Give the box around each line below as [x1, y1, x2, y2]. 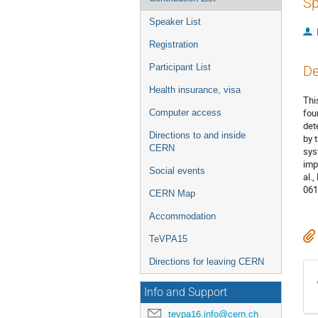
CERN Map [149, 188, 195, 199]
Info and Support [144, 286, 227, 299]
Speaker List [149, 16, 201, 27]
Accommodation [149, 211, 216, 221]
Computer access [149, 107, 221, 118]
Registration [149, 39, 198, 50]
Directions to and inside [149, 130, 246, 141]
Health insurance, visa [149, 84, 241, 95]
